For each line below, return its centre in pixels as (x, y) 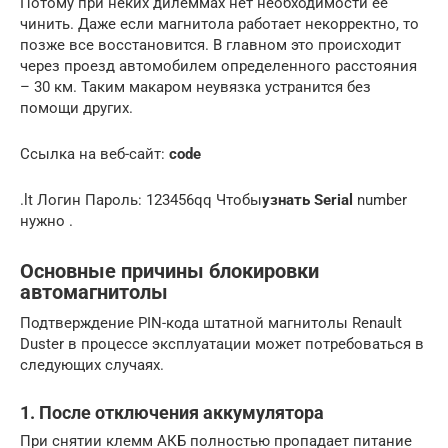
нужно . (46, 221)
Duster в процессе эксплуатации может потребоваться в (222, 344)
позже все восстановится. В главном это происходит (210, 45)
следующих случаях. (92, 365)
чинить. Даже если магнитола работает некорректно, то (219, 24)
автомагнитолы (94, 293)
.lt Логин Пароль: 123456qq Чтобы (141, 200)
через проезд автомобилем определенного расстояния (218, 66)
